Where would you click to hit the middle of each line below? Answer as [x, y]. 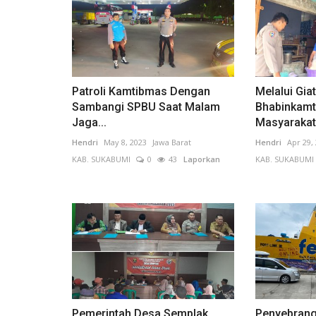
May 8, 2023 [125, 142]
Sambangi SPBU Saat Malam [146, 107]
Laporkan [199, 159]
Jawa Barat [172, 142]
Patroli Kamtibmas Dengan [141, 91]
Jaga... [89, 122]
